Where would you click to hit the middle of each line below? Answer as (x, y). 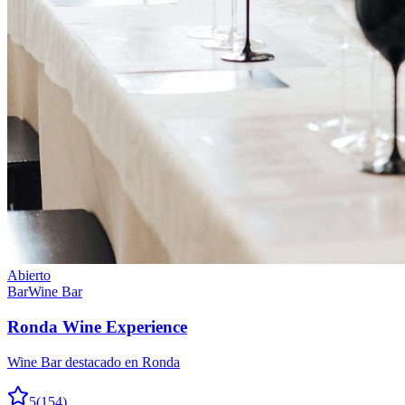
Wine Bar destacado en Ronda (94, 362)
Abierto (29, 276)
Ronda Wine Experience (97, 327)
